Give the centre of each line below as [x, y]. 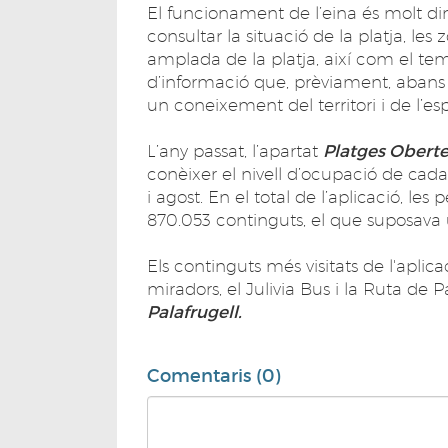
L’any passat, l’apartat [235, 150]
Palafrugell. [194, 312]
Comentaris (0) [213, 375]
